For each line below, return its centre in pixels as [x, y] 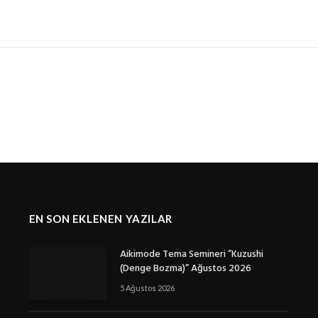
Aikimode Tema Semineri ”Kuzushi [191, 254]
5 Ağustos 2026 [147, 287]
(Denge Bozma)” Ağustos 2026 [185, 268]
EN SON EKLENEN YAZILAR [100, 218]
